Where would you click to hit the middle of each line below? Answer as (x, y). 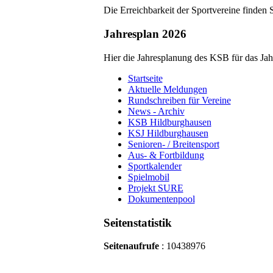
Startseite (145, 78)
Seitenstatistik (137, 222)
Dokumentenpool (161, 199)
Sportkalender (154, 166)
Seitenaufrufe (131, 246)
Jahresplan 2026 (145, 34)
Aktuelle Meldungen (167, 89)
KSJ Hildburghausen (168, 133)
